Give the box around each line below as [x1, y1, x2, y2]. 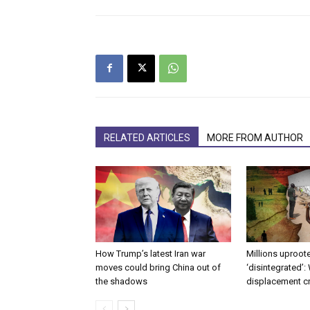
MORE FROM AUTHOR [207, 131, 303, 143]
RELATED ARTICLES [104, 131, 190, 143]
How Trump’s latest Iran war [95, 248, 206, 259]
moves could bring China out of [95, 262, 221, 273]
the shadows [95, 275, 147, 286]
